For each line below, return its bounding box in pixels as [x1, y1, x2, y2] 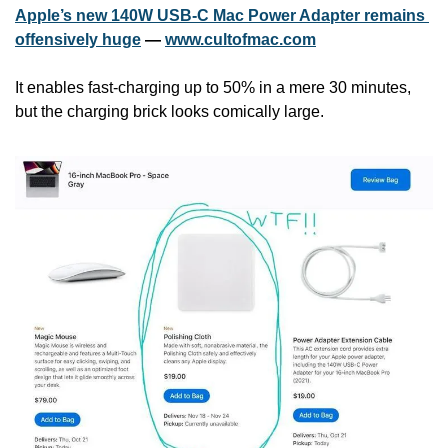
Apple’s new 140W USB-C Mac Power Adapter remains [15, 7, 425, 25]
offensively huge [15, 31, 141, 49]
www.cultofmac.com [165, 31, 316, 49]
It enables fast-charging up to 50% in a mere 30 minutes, [15, 79, 411, 97]
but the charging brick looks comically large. [15, 103, 324, 121]
